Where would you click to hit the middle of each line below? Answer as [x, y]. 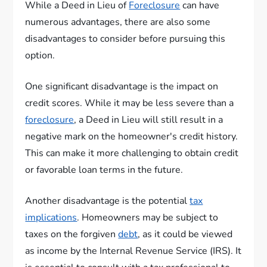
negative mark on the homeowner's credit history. [132, 136]
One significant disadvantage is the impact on [122, 86]
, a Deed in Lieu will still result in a [149, 120]
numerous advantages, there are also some [118, 22]
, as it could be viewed [185, 234]
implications [51, 218]
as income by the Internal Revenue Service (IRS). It [133, 251]
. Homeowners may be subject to [148, 218]
